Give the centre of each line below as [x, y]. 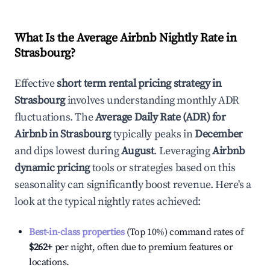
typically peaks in [152, 134]
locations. [49, 262]
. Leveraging [182, 151]
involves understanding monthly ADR [152, 100]
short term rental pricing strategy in [139, 83]
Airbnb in [37, 134]
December [219, 134]
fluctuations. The [55, 117]
